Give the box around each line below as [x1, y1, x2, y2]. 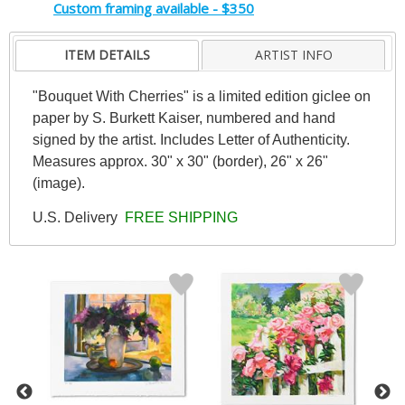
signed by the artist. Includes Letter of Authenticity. [32, 131, 350, 147]
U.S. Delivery [32, 209, 121, 225]
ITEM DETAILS [64, 45, 151, 63]
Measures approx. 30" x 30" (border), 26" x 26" [32, 153, 328, 169]
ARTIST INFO [254, 45, 333, 63]
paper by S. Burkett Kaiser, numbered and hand [32, 109, 335, 126]
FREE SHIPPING [120, 209, 238, 225]
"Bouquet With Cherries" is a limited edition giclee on [32, 88, 371, 104]
